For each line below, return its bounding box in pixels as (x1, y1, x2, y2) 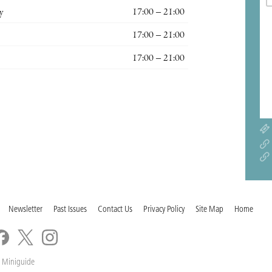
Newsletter (8, 205, 42, 214)
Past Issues (53, 205, 87, 214)
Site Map (195, 205, 223, 214)
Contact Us (98, 205, 132, 214)
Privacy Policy (143, 205, 185, 214)
